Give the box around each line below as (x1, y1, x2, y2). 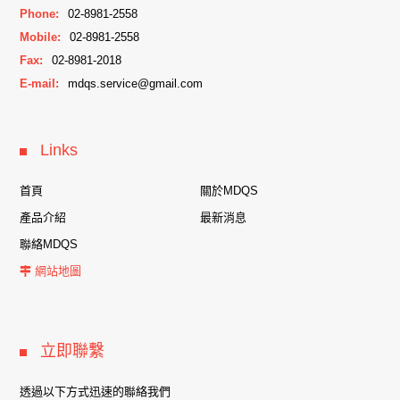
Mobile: (20, 30, 62, 45)
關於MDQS (200, 184, 258, 198)
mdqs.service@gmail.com (68, 77, 204, 91)
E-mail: (20, 77, 60, 91)
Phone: (20, 7, 60, 21)
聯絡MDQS (20, 237, 79, 252)
